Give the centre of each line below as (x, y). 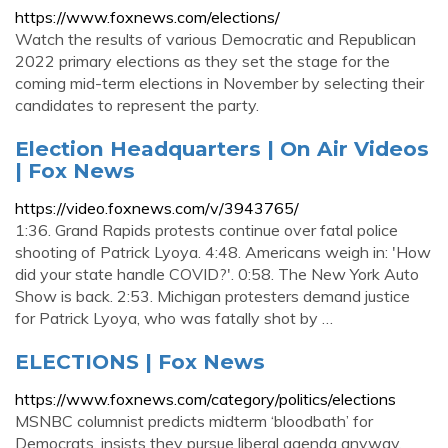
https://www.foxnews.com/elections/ (147, 17)
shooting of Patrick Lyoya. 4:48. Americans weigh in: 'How (223, 252)
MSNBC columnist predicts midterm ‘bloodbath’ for (194, 421)
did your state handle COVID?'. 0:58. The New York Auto (217, 274)
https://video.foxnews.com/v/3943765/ (157, 208)
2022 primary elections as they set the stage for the (202, 61)
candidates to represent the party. (137, 105)
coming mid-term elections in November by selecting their (219, 83)
